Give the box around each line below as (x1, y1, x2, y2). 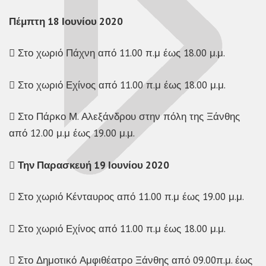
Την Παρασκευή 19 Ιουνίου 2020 (18, 158, 169, 172)
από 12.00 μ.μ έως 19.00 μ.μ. (9, 126, 135, 140)
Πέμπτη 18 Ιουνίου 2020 (9, 14, 123, 28)
